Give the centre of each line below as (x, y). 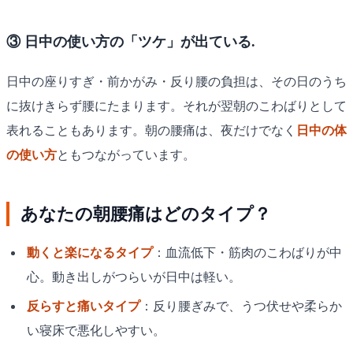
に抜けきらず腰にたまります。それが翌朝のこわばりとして (176, 106)
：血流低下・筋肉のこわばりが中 (247, 252)
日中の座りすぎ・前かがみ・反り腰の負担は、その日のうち (176, 82)
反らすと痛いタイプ (83, 307)
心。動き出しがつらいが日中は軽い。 (134, 277)
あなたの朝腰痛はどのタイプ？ (146, 214)
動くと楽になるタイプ (89, 252)
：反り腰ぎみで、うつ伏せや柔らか (241, 307)
